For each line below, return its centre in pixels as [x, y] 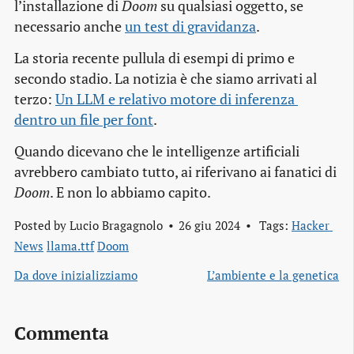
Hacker [310, 225]
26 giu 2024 [209, 225]
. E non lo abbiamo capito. [130, 193]
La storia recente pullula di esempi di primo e [154, 58]
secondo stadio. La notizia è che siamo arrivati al [166, 79]
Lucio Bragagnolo [116, 225]
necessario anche [70, 27]
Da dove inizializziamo [76, 275]
